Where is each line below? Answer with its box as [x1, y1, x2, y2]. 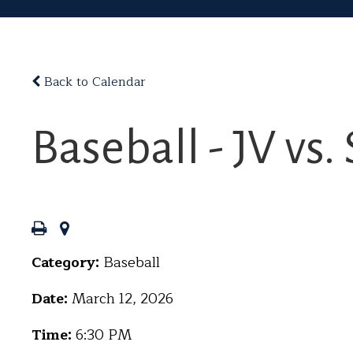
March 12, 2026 [72, 287, 173, 310]
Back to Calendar [40, 72, 146, 92]
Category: [32, 251, 103, 274]
